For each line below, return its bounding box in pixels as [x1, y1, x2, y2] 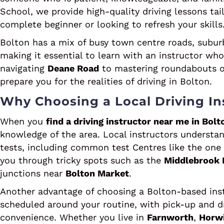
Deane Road [47, 63, 99, 73]
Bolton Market [65, 168, 129, 178]
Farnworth [147, 212, 193, 222]
